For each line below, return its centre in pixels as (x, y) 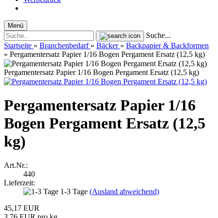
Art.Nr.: (16, 165)
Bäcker (107, 45)
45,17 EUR (22, 208)
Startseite (18, 45)
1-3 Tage (75, 191)
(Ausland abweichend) (124, 191)
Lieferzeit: (19, 182)
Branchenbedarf (64, 45)
